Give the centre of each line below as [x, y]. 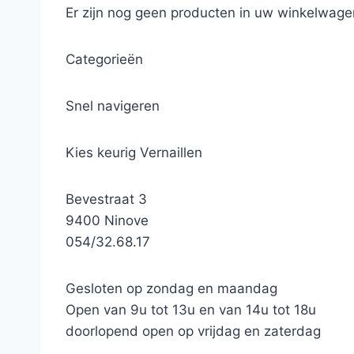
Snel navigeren [113, 106]
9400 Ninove [115, 220]
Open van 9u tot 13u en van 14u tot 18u [191, 310]
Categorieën [104, 59]
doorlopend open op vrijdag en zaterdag [193, 331]
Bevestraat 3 [110, 199]
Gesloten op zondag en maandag [171, 288]
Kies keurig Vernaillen [134, 153]
